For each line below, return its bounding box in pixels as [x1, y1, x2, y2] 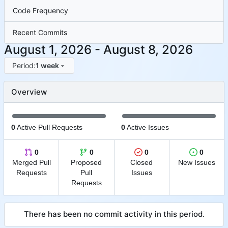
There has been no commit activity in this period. [23, 209, 205, 219]
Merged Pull [12, 158, 51, 166]
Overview [11, 87, 47, 97]
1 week [35, 61, 59, 70]
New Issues [178, 158, 215, 166]
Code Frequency [13, 6, 68, 15]
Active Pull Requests [15, 123, 82, 131]
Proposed [71, 158, 102, 166]
